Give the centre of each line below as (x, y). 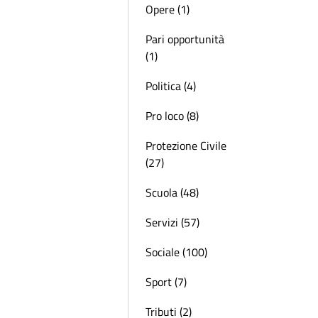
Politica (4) (171, 86)
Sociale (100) (176, 252)
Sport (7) (166, 282)
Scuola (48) (172, 192)
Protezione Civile (186, 146)
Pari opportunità (185, 39)
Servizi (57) (172, 222)
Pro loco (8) (172, 116)
